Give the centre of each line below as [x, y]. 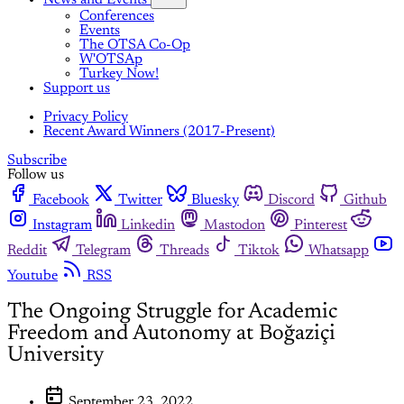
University [56, 356]
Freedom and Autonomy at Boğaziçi [171, 334]
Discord [291, 201]
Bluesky [215, 201]
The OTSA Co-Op [135, 46]
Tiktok [259, 251]
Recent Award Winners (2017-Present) [159, 132]
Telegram [103, 251]
